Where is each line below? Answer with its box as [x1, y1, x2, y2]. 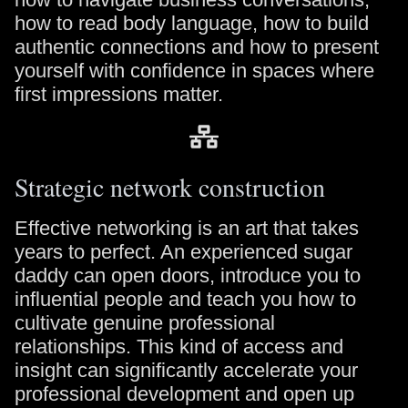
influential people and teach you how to [15, 288, 356, 311]
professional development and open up [15, 382, 354, 405]
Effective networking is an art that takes [15, 217, 359, 240]
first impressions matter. [15, 83, 223, 106]
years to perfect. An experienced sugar [15, 240, 352, 263]
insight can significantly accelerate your [15, 359, 358, 382]
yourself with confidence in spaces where [15, 59, 374, 82]
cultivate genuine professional [15, 311, 275, 334]
